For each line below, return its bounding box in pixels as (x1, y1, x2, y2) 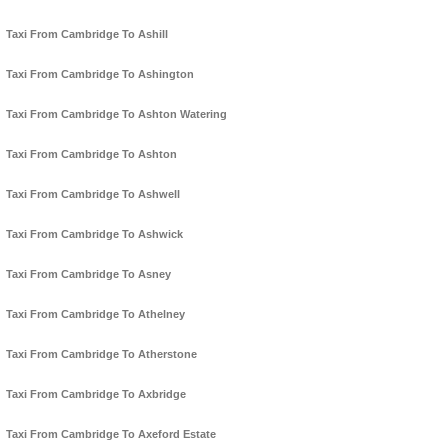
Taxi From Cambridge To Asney (6, 268, 171, 281)
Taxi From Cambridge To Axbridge (6, 388, 186, 401)
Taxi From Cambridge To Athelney (6, 308, 185, 321)
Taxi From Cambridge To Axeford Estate (6, 428, 216, 441)
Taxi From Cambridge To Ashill (6, 28, 168, 41)
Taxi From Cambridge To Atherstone (6, 348, 197, 361)
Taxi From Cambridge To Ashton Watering (6, 108, 227, 121)
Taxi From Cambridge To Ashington (6, 68, 194, 81)
